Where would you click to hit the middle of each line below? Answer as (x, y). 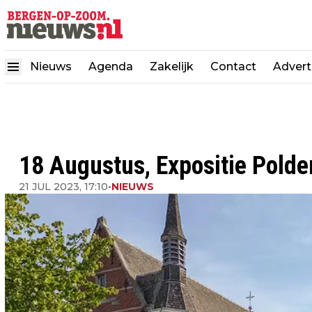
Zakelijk (172, 67)
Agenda (111, 67)
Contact (233, 67)
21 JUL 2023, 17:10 (63, 187)
